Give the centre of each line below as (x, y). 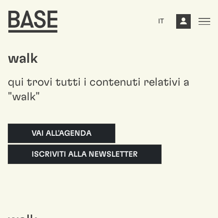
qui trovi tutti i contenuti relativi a (99, 82)
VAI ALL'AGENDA (62, 133)
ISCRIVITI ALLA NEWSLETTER (85, 154)
